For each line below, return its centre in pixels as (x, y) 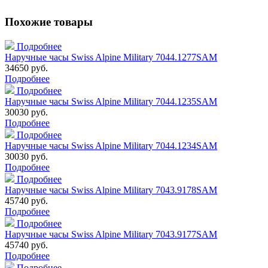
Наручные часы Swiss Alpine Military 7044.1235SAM (111, 102)
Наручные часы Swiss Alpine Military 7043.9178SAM (111, 190)
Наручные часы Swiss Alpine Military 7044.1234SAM (111, 146)
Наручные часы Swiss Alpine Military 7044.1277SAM (111, 57)
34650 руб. (26, 68)
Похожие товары (49, 22)
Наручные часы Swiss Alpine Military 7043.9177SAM (111, 234)
